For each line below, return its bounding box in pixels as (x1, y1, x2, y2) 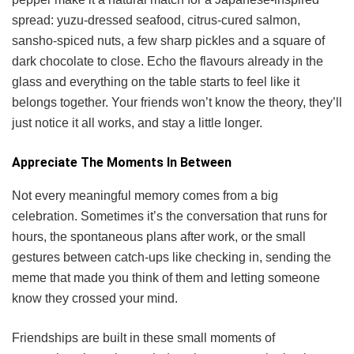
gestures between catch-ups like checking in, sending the (12, 250, 331, 264)
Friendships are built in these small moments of (12, 330, 275, 345)
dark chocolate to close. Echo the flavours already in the (12, 54, 323, 68)
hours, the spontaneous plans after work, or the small (12, 229, 306, 243)
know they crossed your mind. (12, 291, 178, 305)
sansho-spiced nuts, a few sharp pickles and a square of (12, 33, 325, 47)
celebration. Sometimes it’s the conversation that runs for (12, 209, 327, 223)
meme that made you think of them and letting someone (12, 270, 320, 284)
